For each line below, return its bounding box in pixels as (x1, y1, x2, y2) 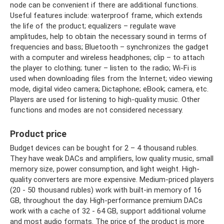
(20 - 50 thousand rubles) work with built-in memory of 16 (10, 185, 201, 195)
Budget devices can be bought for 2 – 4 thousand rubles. (10, 143, 198, 153)
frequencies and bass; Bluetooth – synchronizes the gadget (10, 42, 208, 52)
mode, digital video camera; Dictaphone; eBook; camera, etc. (10, 84, 208, 94)
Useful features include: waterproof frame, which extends (10, 11, 202, 20)
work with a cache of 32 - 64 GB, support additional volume (10, 206, 206, 216)
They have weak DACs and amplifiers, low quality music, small (10, 154, 213, 163)
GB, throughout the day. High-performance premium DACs (10, 196, 202, 205)
